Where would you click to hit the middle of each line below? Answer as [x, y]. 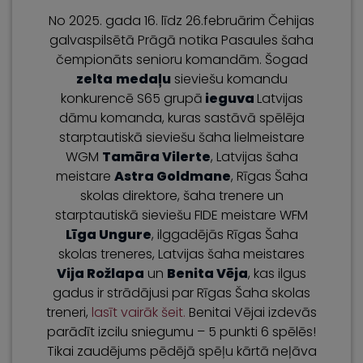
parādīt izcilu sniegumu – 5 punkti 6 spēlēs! [181, 332]
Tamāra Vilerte [156, 157]
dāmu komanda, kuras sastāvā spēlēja [181, 118]
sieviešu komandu [229, 79]
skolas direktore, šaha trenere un [181, 196]
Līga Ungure [108, 235]
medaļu [143, 79]
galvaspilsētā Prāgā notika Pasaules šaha [181, 40]
